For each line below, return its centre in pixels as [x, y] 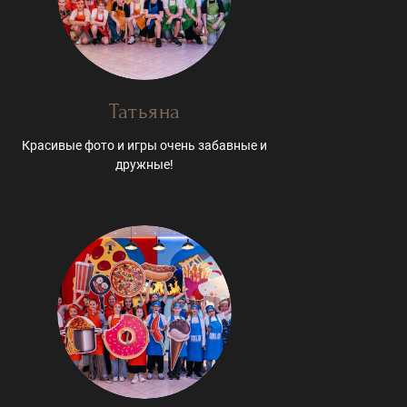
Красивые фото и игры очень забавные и [145, 145]
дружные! [145, 164]
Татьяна [145, 111]
